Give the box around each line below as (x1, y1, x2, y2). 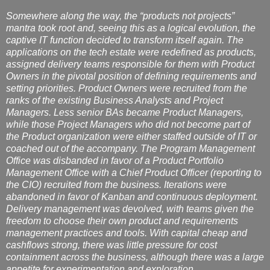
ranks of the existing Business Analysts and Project (6, 95, 223, 105)
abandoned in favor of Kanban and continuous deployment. (6, 191, 258, 202)
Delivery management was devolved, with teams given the (6, 203, 254, 214)
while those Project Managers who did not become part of (6, 119, 250, 130)
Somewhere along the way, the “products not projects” (6, 10, 234, 21)
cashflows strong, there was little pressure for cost (6, 239, 217, 250)
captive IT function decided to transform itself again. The (6, 34, 243, 45)
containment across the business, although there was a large (6, 251, 264, 262)
